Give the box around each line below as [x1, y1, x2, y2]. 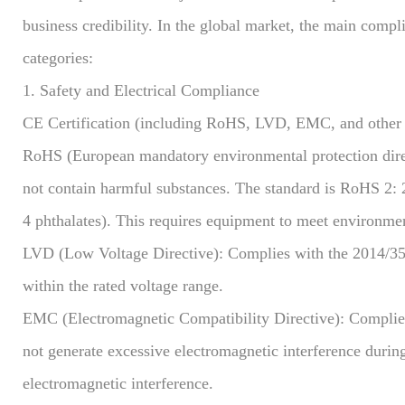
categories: [23, 48, 93, 67]
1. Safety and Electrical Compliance [23, 80, 259, 99]
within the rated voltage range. [23, 276, 223, 295]
